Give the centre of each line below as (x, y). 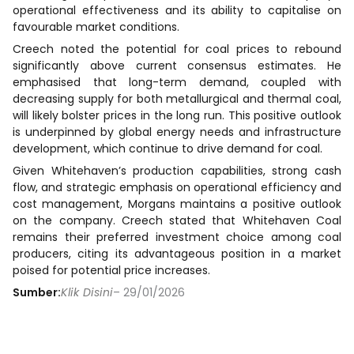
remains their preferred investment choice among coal (177, 237)
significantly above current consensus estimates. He (177, 65)
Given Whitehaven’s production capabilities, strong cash (177, 170)
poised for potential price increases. (111, 270)
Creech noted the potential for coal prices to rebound (177, 49)
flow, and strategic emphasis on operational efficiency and (177, 187)
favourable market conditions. (96, 26)
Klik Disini (87, 292)
